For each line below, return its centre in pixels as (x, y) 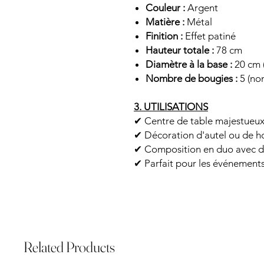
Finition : (164, 36)
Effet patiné (209, 36)
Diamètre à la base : (189, 64)
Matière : (165, 22)
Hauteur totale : (180, 50)
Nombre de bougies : (192, 78)
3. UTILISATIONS (171, 106)
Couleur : (165, 7)
